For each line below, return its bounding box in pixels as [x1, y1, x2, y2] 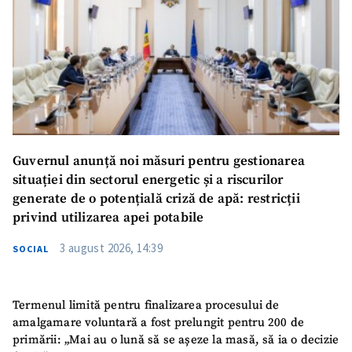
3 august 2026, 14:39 [60, 240, 163, 256]
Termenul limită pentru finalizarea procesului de [13, 297, 280, 313]
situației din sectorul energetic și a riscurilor [13, 172, 284, 189]
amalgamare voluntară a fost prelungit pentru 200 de [13, 314, 305, 330]
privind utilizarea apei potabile [13, 210, 204, 227]
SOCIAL [13, 243, 49, 255]
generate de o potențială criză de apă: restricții [13, 191, 300, 208]
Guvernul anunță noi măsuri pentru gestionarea [13, 153, 305, 170]
